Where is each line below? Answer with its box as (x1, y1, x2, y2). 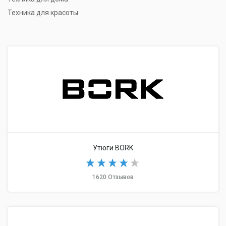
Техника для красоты (8, 9, 78, 17)
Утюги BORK (93, 144, 133, 152)
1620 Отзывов (92, 174, 134, 181)
